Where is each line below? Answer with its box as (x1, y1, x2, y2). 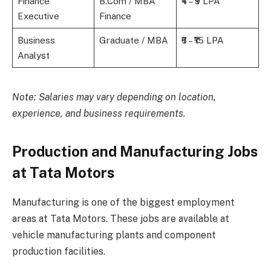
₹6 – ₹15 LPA (181, 34, 224, 45)
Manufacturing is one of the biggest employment (12, 197, 235, 209)
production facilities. (12, 246, 105, 258)
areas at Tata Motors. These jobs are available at (12, 213, 229, 225)
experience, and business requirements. (12, 108, 186, 120)
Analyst (17, 50, 50, 60)
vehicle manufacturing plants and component (12, 229, 216, 241)
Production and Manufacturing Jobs (12, 143, 258, 160)
